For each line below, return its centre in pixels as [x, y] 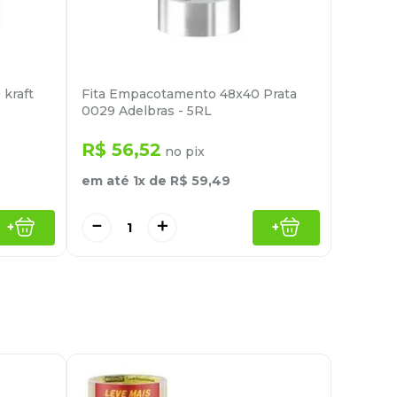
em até [107, 181]
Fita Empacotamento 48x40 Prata [189, 94]
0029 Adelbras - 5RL [147, 111]
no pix [183, 152]
